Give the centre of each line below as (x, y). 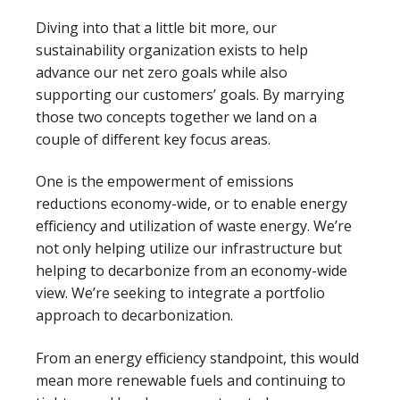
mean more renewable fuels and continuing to (191, 380)
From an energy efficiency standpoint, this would (197, 358)
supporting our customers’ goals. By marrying (190, 94)
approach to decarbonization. (134, 316)
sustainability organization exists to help (172, 50)
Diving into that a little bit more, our (156, 27)
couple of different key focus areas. (153, 139)
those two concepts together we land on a (176, 117)
